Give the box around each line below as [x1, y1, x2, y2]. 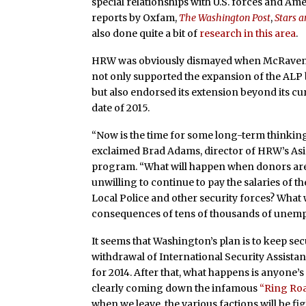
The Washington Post [179, 12, 271, 25]
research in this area [199, 27, 296, 40]
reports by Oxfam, [92, 12, 180, 25]
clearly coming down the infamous [92, 281, 260, 294]
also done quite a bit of [92, 27, 200, 40]
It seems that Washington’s [92, 234, 220, 247]
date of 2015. [92, 102, 150, 115]
